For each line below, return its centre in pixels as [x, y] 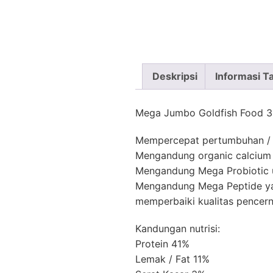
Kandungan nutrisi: [178, 229]
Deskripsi [175, 76]
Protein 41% [162, 244]
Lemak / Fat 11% [172, 259]
